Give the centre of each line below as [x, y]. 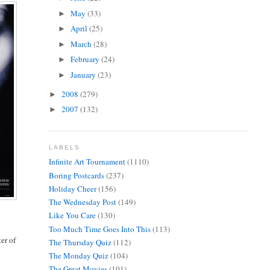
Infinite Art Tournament [87, 162]
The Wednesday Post [82, 202]
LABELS [64, 147]
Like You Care [72, 215]
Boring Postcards [76, 175]
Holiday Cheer [72, 188]
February [86, 59]
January [84, 74]
